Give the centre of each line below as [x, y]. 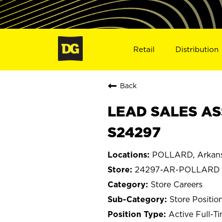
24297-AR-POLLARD [177, 169]
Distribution [197, 49]
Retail [144, 49]
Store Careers [177, 184]
